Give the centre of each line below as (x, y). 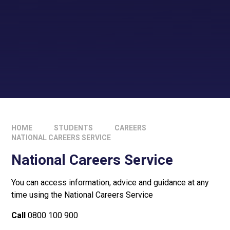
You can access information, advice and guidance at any (110, 183)
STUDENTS (74, 128)
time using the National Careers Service (82, 195)
